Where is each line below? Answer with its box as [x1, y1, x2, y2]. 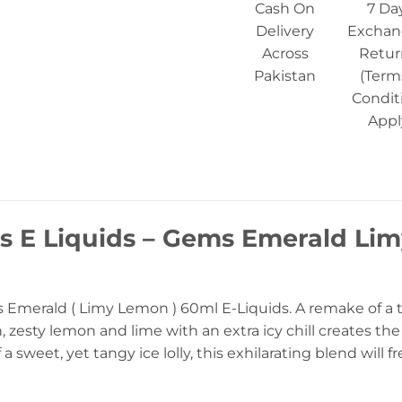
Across [261, 45, 309, 63]
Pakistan [254, 67, 317, 85]
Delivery [256, 22, 315, 40]
